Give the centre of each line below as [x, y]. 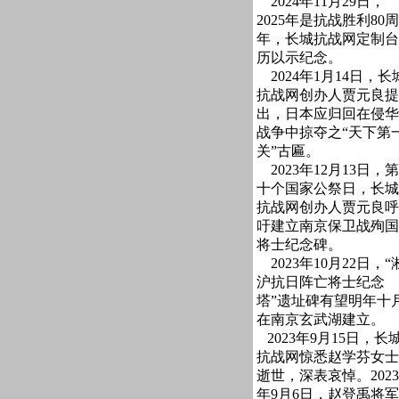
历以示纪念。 [299, 57]
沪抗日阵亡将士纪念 [321, 282]
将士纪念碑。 [299, 244]
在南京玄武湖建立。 [321, 319]
